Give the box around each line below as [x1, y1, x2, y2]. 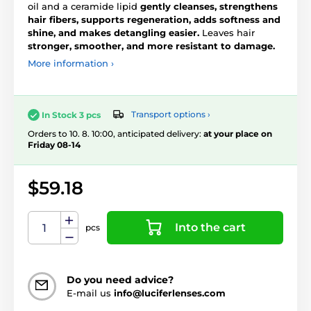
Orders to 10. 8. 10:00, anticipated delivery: [28, 128, 203, 139]
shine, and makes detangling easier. [28, 26, 199, 38]
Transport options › [131, 109, 210, 120]
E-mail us [67, 287, 114, 299]
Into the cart [175, 220, 246, 234]
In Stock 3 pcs [42, 109, 101, 120]
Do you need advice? [67, 273, 174, 286]
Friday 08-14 [28, 139, 81, 150]
